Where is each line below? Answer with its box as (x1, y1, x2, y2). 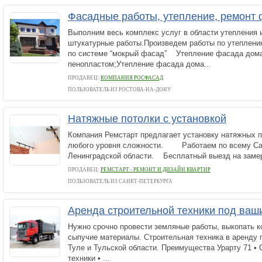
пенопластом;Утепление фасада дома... (68, 60, 211, 68)
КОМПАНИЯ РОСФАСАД (101, 75, 163, 81)
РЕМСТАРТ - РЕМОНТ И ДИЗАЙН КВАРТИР (101, 167, 211, 173)
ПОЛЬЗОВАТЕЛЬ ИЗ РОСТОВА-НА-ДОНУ (68, 87, 171, 92)
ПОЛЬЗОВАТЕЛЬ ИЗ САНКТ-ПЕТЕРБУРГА (68, 178, 173, 184)
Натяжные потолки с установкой (68, 113, 226, 125)
